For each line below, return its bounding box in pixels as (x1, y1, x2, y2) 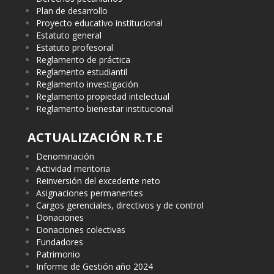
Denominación (35, 150, 94, 162)
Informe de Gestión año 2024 (35, 260, 153, 272)
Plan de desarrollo (35, 4, 108, 17)
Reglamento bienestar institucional (35, 102, 173, 114)
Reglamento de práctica (35, 53, 130, 65)
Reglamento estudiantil (35, 65, 127, 78)
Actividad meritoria (35, 162, 110, 174)
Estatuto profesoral (35, 41, 113, 53)
